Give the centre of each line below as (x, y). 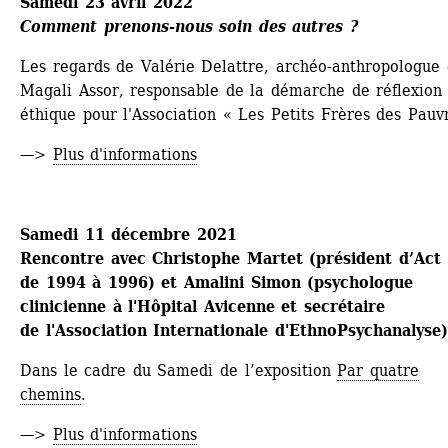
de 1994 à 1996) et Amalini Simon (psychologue (217, 282)
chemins (50, 394)
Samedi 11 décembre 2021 (128, 234)
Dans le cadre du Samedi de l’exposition (179, 370)
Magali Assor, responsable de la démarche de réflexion (231, 90)
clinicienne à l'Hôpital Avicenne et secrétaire (202, 306)
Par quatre (378, 370)
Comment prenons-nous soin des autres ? (189, 26)
